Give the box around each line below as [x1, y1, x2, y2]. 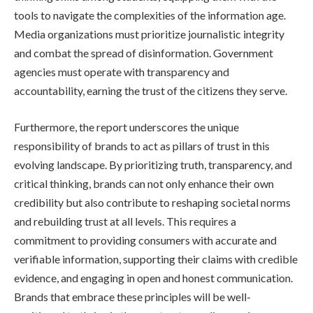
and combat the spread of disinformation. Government [14, 46, 273, 60]
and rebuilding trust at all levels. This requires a [14, 214, 236, 228]
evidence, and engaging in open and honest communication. [14, 271, 293, 285]
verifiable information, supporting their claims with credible [14, 252, 298, 266]
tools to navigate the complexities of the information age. [14, 8, 286, 22]
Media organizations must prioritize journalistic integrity [14, 27, 284, 41]
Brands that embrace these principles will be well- [14, 290, 251, 304]
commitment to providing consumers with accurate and [14, 233, 277, 247]
